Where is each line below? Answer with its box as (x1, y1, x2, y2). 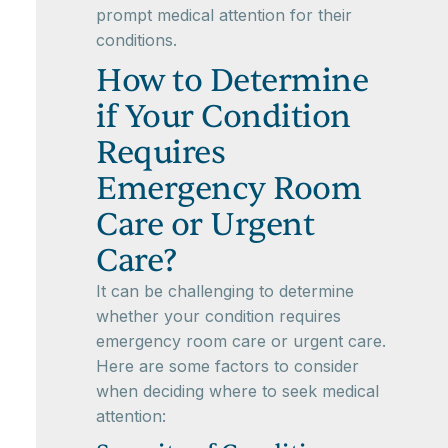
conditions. (96, 30, 177, 51)
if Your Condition (96, 96, 351, 138)
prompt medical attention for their (96, 5, 352, 26)
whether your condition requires (96, 306, 341, 327)
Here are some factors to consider (96, 356, 359, 377)
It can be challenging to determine (96, 281, 354, 302)
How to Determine (96, 60, 368, 102)
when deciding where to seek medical (96, 381, 379, 402)
